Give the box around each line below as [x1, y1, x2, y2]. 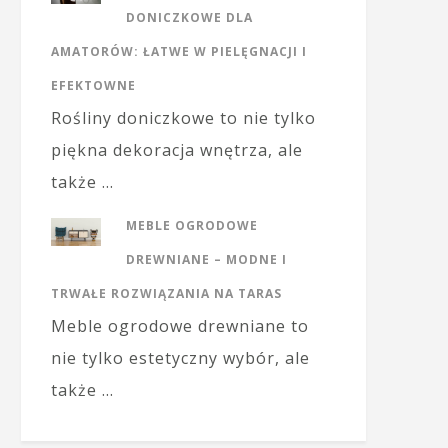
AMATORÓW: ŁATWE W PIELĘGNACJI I [51, 43, 307, 60]
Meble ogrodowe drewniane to [51, 315, 309, 337]
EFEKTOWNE [51, 77, 136, 94]
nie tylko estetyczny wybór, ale [51, 347, 310, 369]
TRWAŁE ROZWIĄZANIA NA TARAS [51, 285, 282, 302]
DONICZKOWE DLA [126, 9, 253, 26]
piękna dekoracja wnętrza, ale [51, 139, 303, 161]
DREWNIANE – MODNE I [126, 251, 287, 268]
